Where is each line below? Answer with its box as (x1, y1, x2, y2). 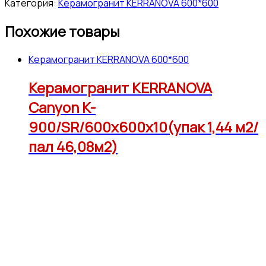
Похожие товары (5, 21, 120, 41)
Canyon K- (28, 97, 96, 117)
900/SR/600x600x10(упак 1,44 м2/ (28, 116, 258, 137)
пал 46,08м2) (28, 136, 118, 156)
